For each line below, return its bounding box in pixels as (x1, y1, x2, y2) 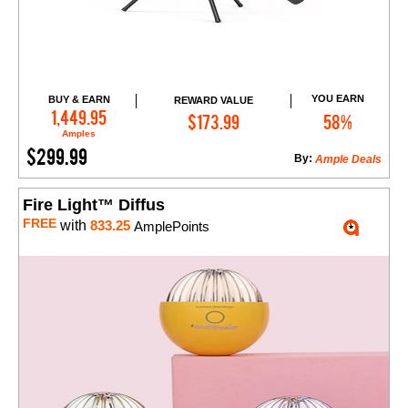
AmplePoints (130, 219, 209, 235)
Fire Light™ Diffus (23, 196, 165, 215)
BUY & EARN (47, 94, 110, 106)
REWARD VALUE (173, 94, 253, 106)
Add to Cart (189, 106, 255, 121)
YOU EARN (311, 93, 365, 105)
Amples (62, 128, 97, 139)
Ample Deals (315, 153, 382, 167)
